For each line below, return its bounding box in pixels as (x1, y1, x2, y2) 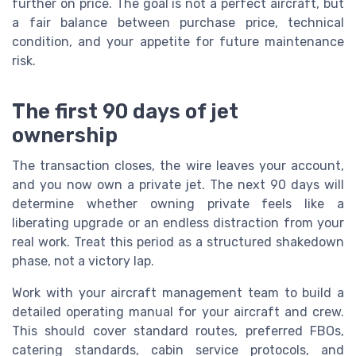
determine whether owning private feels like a (12, 195, 344, 211)
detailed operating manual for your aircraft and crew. (12, 304, 344, 319)
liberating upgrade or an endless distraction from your (12, 215, 344, 230)
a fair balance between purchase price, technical (12, 15, 344, 31)
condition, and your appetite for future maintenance (12, 34, 344, 50)
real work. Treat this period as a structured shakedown (12, 234, 344, 250)
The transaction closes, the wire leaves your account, (12, 157, 344, 173)
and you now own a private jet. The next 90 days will (12, 176, 344, 192)
